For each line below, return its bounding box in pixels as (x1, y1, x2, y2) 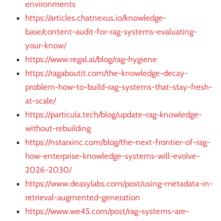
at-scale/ (25, 95, 56, 106)
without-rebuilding (25, 123, 91, 133)
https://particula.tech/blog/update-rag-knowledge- (25, 109, 202, 119)
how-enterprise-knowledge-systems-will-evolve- (25, 150, 200, 161)
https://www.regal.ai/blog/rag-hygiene (25, 54, 157, 64)
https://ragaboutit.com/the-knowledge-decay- (25, 68, 188, 78)
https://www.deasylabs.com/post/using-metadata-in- (25, 178, 213, 188)
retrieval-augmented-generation (25, 192, 140, 202)
